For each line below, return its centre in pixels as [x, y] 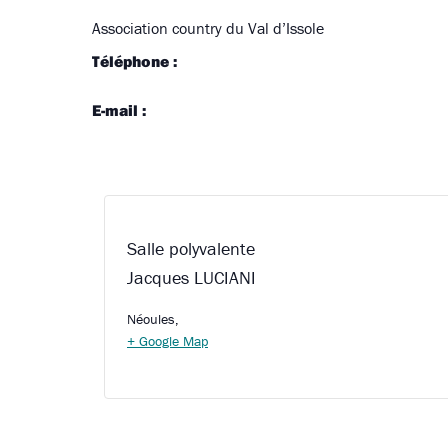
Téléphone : [134, 61]
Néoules [151, 319]
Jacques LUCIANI [191, 277]
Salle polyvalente [191, 248]
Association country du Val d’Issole [208, 28]
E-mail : [119, 110]
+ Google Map [167, 341]
